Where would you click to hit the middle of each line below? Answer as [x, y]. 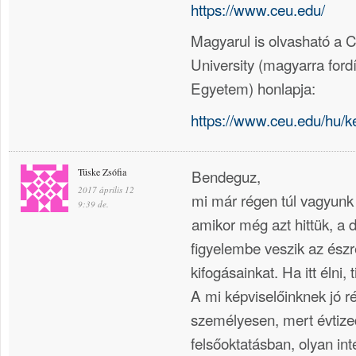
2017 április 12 [106, 190]
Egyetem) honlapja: [253, 88]
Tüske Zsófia [102, 172]
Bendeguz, [226, 176]
